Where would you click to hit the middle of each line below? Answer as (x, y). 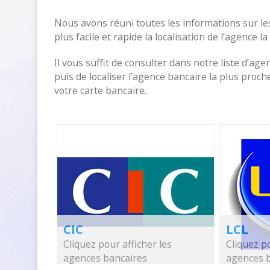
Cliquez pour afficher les (118, 244)
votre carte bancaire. (100, 90)
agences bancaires (105, 258)
